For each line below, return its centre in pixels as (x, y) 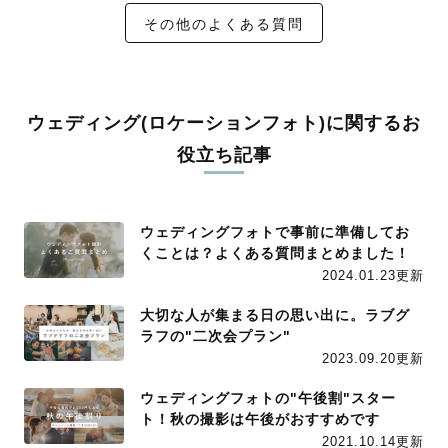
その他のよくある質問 (224, 24)
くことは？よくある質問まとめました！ (275, 253)
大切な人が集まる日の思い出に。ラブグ (275, 315)
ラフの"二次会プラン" (215, 336)
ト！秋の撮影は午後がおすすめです (260, 419)
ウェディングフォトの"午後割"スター (268, 398)
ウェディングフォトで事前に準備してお (275, 232)
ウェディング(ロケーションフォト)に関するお (224, 123)
